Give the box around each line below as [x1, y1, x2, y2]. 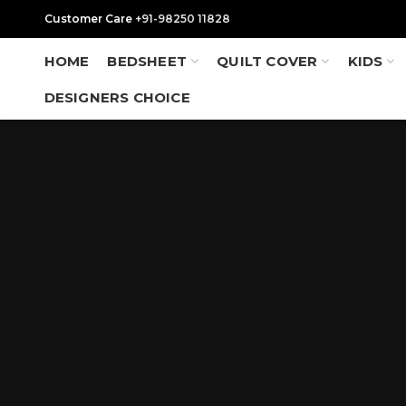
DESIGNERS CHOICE [43, 88, 190, 106]
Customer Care [43, 12, 135, 25]
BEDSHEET [107, 52, 188, 70]
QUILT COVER [217, 52, 318, 70]
